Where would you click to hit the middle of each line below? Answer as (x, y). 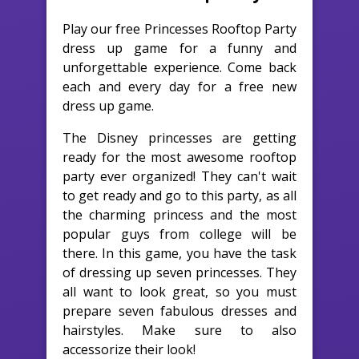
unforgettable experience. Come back (179, 67)
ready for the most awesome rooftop (179, 157)
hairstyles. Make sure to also (179, 330)
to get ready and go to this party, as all (179, 195)
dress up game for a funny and (179, 48)
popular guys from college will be (179, 234)
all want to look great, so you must (179, 291)
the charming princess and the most (179, 214)
